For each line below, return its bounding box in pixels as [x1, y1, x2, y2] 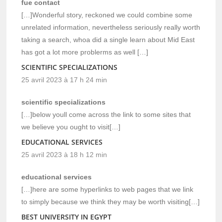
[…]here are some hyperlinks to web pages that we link [21, 185, 194, 194]
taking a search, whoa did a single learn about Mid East [21, 36, 195, 44]
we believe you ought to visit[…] [21, 123, 121, 131]
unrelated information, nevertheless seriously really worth [21, 23, 201, 32]
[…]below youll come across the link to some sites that [21, 111, 191, 119]
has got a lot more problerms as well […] [21, 48, 149, 56]
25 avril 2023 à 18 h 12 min [21, 151, 108, 159]
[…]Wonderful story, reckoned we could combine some [21, 11, 193, 19]
